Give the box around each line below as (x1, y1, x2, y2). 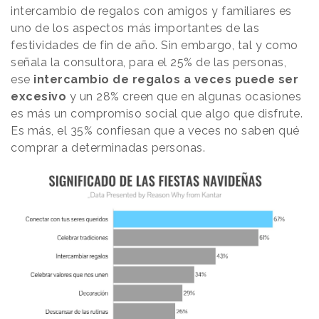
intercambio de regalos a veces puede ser (33, 73, 298, 87)
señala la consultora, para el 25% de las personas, (11, 56, 286, 70)
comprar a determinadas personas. (11, 141, 209, 155)
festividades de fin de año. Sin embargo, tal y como (11, 38, 298, 53)
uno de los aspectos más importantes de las (11, 21, 259, 36)
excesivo (11, 90, 66, 104)
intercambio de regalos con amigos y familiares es (11, 4, 292, 19)
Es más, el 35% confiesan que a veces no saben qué (11, 124, 300, 138)
